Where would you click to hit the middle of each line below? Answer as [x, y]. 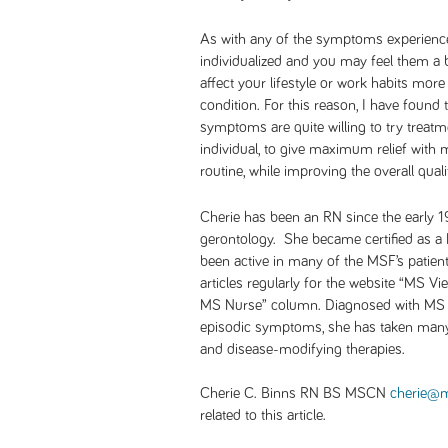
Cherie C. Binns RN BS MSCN [295, 393]
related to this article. [263, 415]
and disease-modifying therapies [301, 349]
